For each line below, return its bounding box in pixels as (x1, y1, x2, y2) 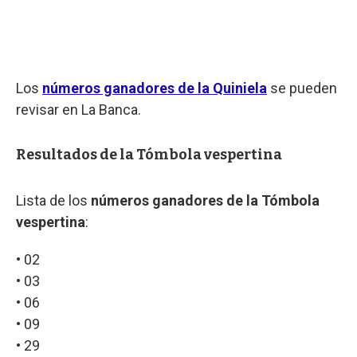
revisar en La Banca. (16, 100, 141, 118)
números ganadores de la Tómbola (91, 191, 320, 209)
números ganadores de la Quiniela (42, 79, 267, 96)
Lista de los (16, 191, 91, 209)
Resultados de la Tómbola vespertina (16, 145, 282, 163)
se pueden (267, 79, 337, 96)
